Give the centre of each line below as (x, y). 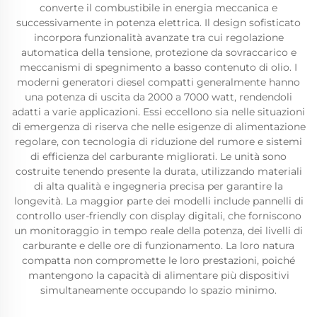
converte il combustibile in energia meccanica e (158, 8)
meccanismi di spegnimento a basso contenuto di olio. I (158, 67)
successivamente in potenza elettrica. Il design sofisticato (158, 23)
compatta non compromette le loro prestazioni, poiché (158, 260)
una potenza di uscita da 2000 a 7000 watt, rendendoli (158, 97)
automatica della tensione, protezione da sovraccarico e (158, 52)
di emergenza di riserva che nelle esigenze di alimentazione (158, 127)
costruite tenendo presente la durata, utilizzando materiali (158, 171)
